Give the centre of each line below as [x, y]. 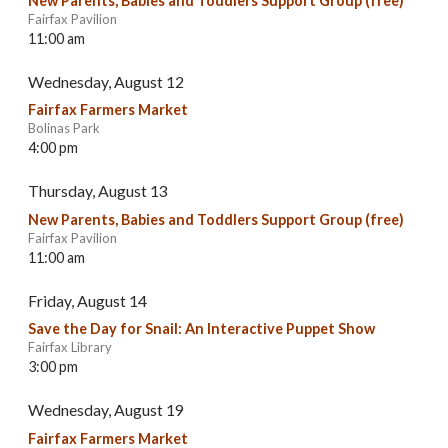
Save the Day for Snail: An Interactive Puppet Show [201, 329]
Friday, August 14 [87, 300]
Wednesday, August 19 [106, 410]
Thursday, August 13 [98, 191]
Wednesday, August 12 [106, 81]
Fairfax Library [70, 347]
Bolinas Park [64, 128]
